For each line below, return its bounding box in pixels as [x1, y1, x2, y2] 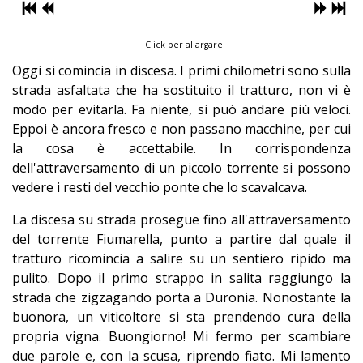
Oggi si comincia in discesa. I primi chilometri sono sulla [12, 62, 351, 80]
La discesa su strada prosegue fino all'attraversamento [12, 211, 351, 229]
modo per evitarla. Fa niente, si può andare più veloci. [12, 100, 351, 119]
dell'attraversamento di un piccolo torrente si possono [12, 159, 351, 177]
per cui [309, 120, 352, 139]
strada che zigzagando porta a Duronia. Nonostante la [12, 288, 351, 307]
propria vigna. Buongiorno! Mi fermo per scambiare [12, 327, 351, 346]
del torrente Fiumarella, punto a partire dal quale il [12, 230, 351, 249]
